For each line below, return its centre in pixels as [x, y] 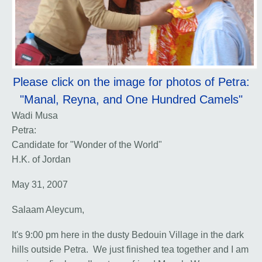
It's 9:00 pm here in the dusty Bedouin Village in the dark [128, 235]
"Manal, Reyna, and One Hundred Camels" [131, 100]
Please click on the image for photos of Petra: [131, 82]
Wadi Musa [35, 116]
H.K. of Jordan [41, 160]
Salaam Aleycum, [48, 210]
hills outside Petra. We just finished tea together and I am [130, 250]
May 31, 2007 [40, 185]
